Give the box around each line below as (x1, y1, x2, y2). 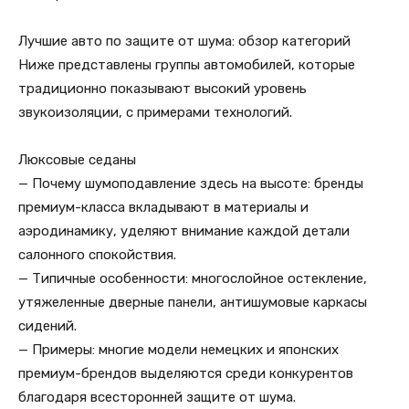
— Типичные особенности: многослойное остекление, (18, 270, 367, 287)
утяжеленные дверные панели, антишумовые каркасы (18, 294, 367, 310)
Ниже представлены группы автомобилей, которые (18, 57, 355, 73)
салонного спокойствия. (18, 246, 176, 263)
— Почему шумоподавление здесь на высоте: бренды (18, 175, 363, 192)
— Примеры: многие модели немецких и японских (18, 341, 339, 358)
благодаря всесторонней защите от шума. (18, 389, 296, 405)
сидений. (18, 318, 77, 334)
